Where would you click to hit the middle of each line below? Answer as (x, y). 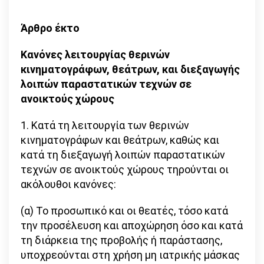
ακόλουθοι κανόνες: (68, 184)
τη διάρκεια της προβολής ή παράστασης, (121, 240)
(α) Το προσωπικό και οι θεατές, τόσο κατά (124, 211)
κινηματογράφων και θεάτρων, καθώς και (120, 140)
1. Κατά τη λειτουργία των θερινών (105, 126)
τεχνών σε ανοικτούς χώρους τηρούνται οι (125, 170)
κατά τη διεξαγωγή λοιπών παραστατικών (123, 155)
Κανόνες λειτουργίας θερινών (95, 55)
